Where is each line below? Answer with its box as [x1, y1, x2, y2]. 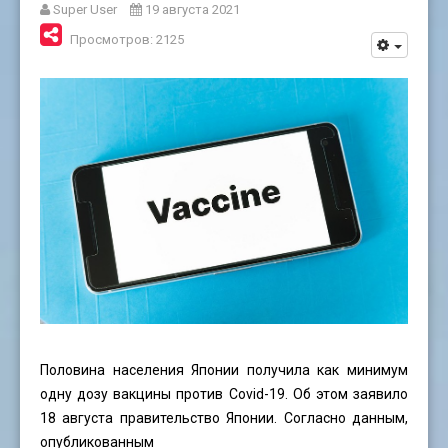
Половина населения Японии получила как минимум [40, 361, 408, 378]
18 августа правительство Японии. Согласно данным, [40, 409, 408, 426]
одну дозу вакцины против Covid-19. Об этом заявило [40, 385, 408, 402]
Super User [53, 2, 117, 18]
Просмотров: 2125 [70, 32, 184, 48]
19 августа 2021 [145, 2, 240, 18]
